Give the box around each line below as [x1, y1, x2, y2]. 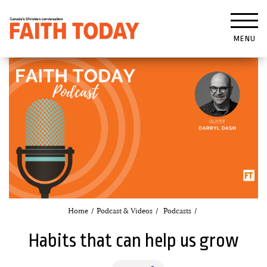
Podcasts [163, 206, 191, 216]
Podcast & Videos [96, 206, 153, 216]
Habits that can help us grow [29, 229, 238, 252]
